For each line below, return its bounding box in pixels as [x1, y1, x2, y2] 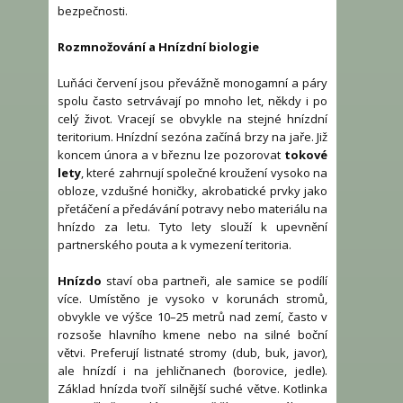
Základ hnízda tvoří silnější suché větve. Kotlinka [58, 381, 327, 398]
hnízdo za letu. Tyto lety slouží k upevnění [58, 219, 327, 236]
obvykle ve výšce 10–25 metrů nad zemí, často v [58, 309, 327, 326]
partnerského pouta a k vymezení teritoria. [58, 237, 291, 254]
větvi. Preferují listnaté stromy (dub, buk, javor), [58, 345, 327, 362]
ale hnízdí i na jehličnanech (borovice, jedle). [58, 363, 327, 380]
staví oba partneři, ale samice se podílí [102, 273, 327, 290]
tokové [284, 147, 327, 164]
